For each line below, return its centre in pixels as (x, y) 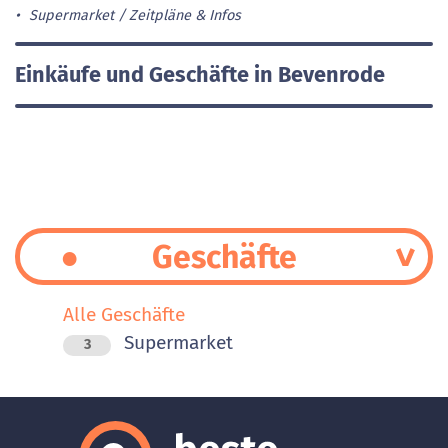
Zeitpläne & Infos (184, 15)
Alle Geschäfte (124, 315)
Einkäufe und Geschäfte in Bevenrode (200, 74)
